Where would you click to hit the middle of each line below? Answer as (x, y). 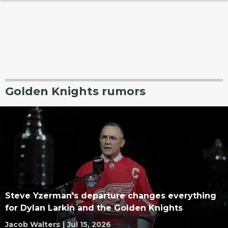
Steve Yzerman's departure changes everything (111, 196)
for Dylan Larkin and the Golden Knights (94, 208)
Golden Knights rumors (75, 91)
